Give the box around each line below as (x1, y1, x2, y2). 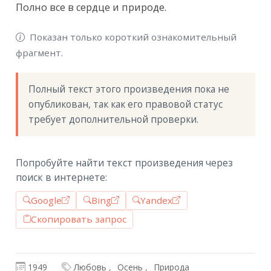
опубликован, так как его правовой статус (28, 98, 223, 111)
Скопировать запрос (30, 213, 126, 226)
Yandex (140, 194, 173, 207)
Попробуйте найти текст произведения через (16, 156, 233, 170)
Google (30, 194, 62, 207)
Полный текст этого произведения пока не (28, 83, 230, 96)
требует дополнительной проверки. (28, 113, 199, 126)
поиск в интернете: (16, 171, 108, 184)
